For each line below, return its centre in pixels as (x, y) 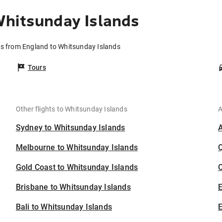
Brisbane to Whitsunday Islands (73, 187)
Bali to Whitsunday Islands (64, 207)
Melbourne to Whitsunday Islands (77, 147)
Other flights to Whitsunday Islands (71, 109)
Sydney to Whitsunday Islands (70, 128)
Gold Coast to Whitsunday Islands (77, 167)
